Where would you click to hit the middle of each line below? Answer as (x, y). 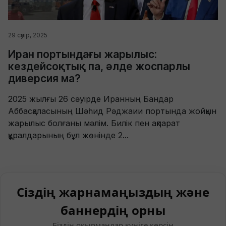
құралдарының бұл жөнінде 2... (68, 135)
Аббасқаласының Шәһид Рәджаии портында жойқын (112, 111)
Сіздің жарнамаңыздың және (113, 192)
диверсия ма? (44, 79)
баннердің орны (113, 210)
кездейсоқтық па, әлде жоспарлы (99, 67)
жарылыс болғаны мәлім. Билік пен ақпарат (94, 123)
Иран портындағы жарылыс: (82, 54)
